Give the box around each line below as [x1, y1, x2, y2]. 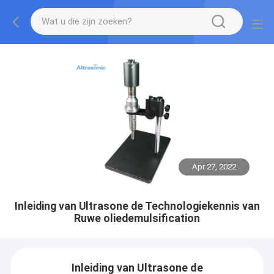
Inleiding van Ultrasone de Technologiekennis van [14, 199, 260, 212]
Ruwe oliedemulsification [74, 212, 200, 224]
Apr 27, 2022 [192, 162, 237, 172]
